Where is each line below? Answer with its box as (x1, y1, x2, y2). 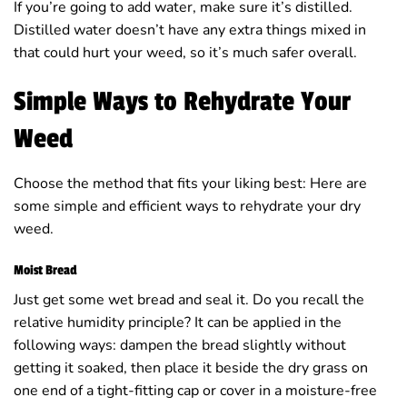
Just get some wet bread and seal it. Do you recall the (14, 290, 364, 311)
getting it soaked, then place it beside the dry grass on (14, 358, 368, 379)
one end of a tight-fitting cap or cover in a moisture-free (14, 381, 377, 402)
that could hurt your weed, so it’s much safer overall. (14, 42, 357, 63)
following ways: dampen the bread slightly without (14, 335, 346, 356)
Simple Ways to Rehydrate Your (14, 84, 351, 118)
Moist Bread (14, 263, 77, 279)
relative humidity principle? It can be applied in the (14, 313, 342, 333)
